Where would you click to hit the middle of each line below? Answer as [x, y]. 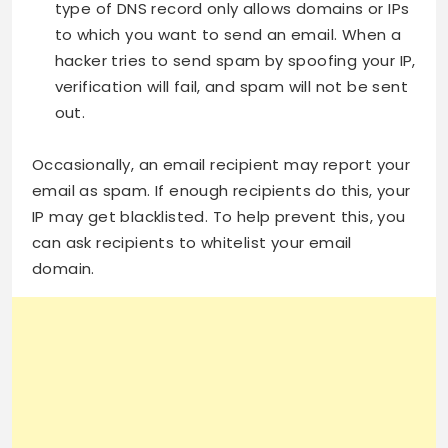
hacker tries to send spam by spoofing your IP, [235, 61]
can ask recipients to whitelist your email [192, 242]
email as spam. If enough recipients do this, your [221, 190]
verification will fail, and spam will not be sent [231, 87]
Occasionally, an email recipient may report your [221, 164]
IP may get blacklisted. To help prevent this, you [219, 216]
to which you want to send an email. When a [228, 35]
